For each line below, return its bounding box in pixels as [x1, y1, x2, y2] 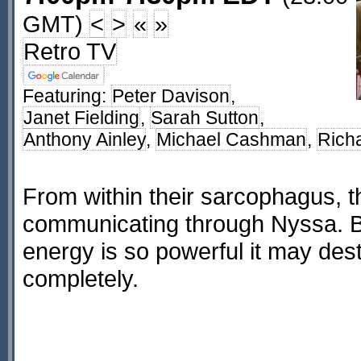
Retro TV [23, 38, 116, 64]
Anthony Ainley [23, 129, 145, 150]
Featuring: [23, 85, 111, 106]
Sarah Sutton [151, 107, 259, 128]
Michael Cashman [156, 129, 306, 150]
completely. [23, 265, 139, 293]
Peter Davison [112, 85, 230, 106]
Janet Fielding [23, 107, 139, 128]
